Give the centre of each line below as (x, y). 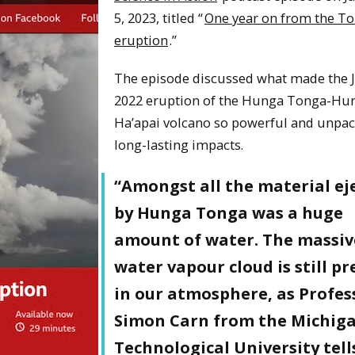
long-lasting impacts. (179, 145)
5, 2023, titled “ (158, 17)
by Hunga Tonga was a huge (229, 212)
